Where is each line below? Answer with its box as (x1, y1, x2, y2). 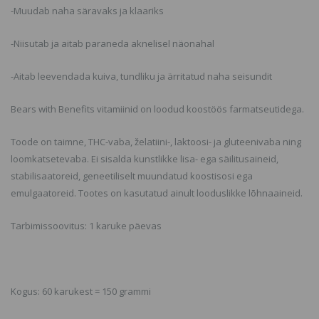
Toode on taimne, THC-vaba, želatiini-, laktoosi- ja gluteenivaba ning (11, 135, 301, 148)
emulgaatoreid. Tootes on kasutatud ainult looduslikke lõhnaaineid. (11, 187, 303, 199)
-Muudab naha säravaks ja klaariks (11, 4, 164, 17)
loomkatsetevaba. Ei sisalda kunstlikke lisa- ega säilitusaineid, (11, 152, 278, 165)
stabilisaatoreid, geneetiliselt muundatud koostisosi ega (11, 169, 253, 182)
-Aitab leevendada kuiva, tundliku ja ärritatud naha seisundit (11, 70, 272, 83)
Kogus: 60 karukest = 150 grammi (11, 285, 151, 298)
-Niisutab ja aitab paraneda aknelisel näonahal (11, 37, 214, 50)
